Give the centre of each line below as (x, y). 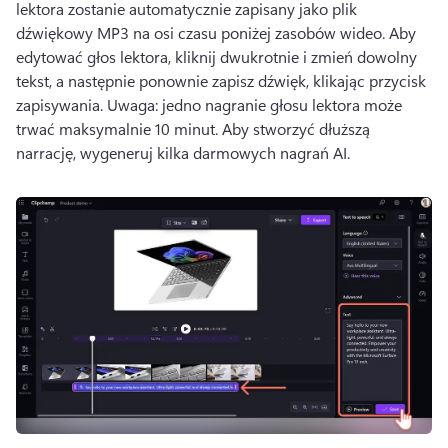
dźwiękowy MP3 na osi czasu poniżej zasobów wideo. (202, 33)
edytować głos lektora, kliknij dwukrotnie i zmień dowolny (216, 57)
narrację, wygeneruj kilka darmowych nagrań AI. (185, 153)
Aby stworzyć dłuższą (296, 129)
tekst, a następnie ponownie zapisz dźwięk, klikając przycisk (221, 81)
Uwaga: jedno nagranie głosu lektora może (254, 105)
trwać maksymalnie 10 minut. (119, 129)
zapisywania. (61, 105)
